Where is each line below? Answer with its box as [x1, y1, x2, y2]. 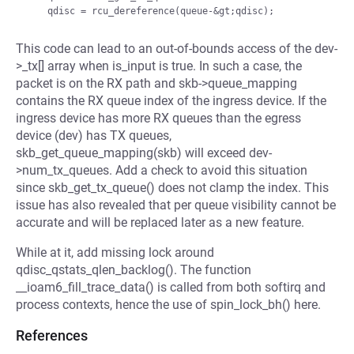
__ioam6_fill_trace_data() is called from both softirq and [16, 280, 326, 295]
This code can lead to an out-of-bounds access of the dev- [16, 41, 337, 56]
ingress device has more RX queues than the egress [16, 111, 301, 126]
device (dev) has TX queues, [16, 128, 171, 143]
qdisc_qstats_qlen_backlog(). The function [16, 262, 251, 277]
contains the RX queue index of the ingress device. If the [16, 93, 326, 108]
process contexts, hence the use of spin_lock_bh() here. [16, 297, 321, 312]
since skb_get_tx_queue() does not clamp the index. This [16, 180, 329, 195]
